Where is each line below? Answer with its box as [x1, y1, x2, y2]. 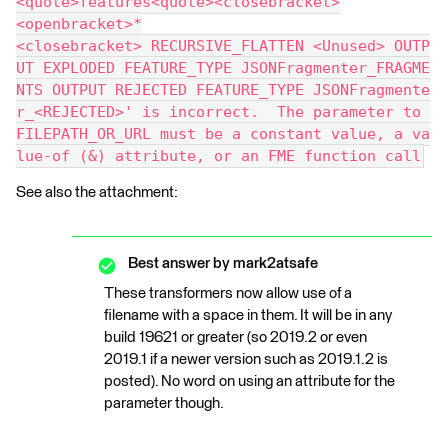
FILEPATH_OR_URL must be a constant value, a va [16, 125, 430, 144]
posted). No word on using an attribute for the [104, 374, 395, 390]
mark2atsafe [230, 256, 318, 272]
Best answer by [128, 256, 230, 272]
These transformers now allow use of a [104, 286, 352, 302]
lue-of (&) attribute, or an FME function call [16, 147, 421, 166]
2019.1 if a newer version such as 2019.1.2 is [104, 352, 388, 368]
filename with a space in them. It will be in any [104, 308, 392, 324]
